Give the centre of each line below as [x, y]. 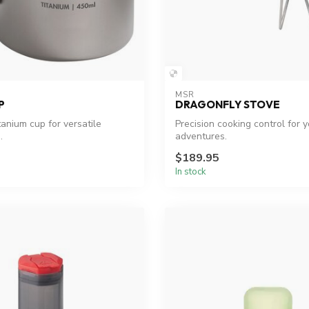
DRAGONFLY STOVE [228, 104]
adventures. [201, 136]
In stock [191, 172]
